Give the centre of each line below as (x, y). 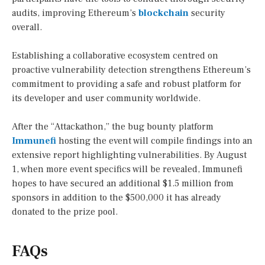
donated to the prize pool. (65, 212)
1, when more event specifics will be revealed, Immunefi (127, 169)
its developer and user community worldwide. (106, 98)
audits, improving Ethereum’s (75, 13)
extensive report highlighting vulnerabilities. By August (129, 155)
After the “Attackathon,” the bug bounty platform (113, 127)
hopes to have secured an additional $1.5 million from (123, 184)
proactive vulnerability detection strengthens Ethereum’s (131, 70)
